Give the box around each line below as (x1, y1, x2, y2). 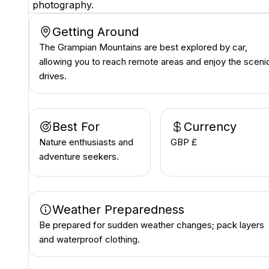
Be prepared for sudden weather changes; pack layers (39, 219, 264, 231)
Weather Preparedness (52, 202, 184, 217)
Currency (183, 119, 237, 134)
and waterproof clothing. (39, 234, 140, 245)
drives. (39, 70, 67, 82)
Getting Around (52, 25, 139, 39)
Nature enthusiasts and (39, 136, 133, 148)
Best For (52, 119, 100, 134)
